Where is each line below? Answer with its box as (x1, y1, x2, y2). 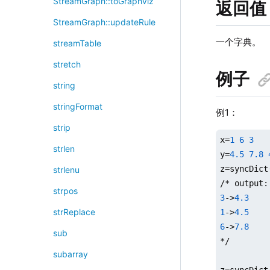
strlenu (52, 165, 80, 175)
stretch (52, 59, 81, 69)
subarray (52, 249, 88, 259)
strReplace (52, 207, 95, 217)
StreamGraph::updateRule (52, 17, 155, 27)
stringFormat (52, 101, 102, 111)
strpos (52, 186, 78, 196)
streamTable (52, 38, 101, 48)
